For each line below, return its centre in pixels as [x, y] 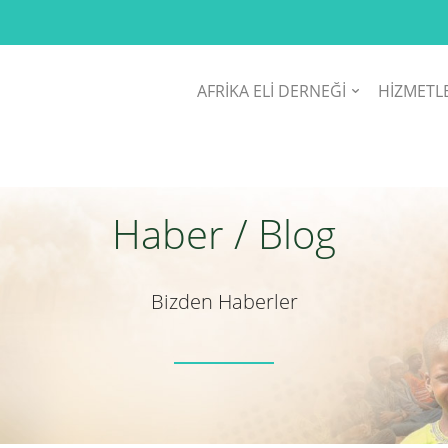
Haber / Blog [224, 233]
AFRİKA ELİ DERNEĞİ [271, 91]
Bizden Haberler [224, 301]
